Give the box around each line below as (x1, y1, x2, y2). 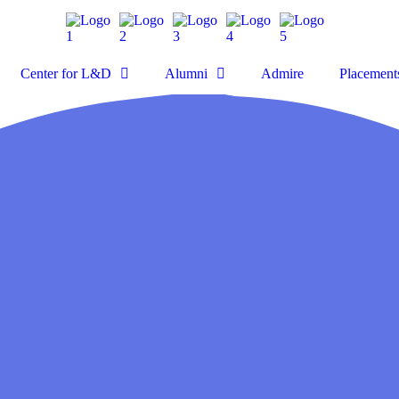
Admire (261, 66, 304, 82)
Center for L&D (20, 66, 111, 82)
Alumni (165, 66, 208, 82)
